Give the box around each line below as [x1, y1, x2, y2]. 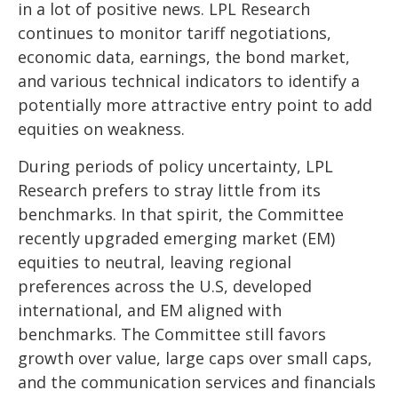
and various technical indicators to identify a [18, 70, 360, 92]
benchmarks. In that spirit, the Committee [18, 203, 344, 226]
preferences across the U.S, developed [18, 275, 312, 298]
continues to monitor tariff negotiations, [18, 22, 331, 44]
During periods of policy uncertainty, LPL [18, 155, 333, 178]
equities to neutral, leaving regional [18, 251, 291, 274]
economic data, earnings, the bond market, [18, 46, 350, 68]
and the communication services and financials [18, 371, 376, 394]
